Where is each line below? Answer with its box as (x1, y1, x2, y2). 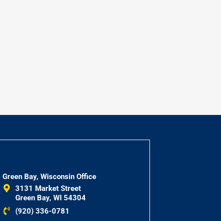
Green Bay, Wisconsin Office (2, 172, 96, 181)
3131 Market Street (15, 184, 81, 193)
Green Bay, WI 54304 (15, 193, 86, 202)
